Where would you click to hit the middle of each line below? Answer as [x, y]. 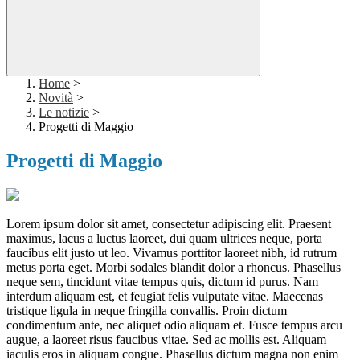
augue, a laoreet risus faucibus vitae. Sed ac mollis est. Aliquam [166, 340]
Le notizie [64, 112]
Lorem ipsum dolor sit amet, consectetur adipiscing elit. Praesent [169, 224]
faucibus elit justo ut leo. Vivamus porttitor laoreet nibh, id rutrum [172, 253]
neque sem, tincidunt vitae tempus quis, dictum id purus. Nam [162, 282]
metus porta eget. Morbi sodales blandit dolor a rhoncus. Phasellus [174, 268]
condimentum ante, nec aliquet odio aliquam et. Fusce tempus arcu [174, 325]
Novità [56, 98]
